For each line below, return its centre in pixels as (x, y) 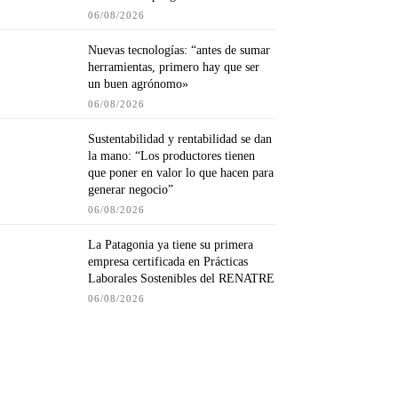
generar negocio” (131, 190)
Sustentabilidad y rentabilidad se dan (180, 139)
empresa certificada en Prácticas (168, 262)
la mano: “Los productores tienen (172, 156)
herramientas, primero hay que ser (174, 68)
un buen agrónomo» (139, 84)
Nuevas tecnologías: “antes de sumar (179, 51)
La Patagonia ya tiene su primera (171, 245)
